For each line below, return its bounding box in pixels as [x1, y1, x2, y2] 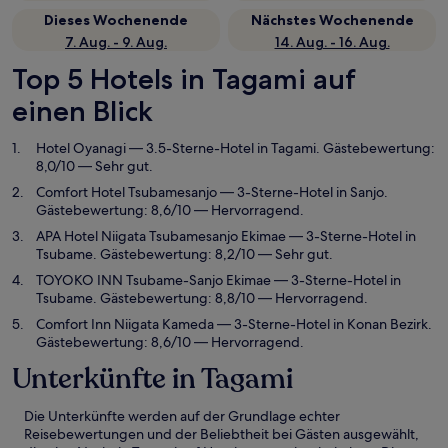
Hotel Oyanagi [36, 139, 126, 157]
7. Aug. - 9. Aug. [65, 33, 167, 51]
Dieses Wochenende [44, 11, 188, 29]
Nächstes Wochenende [250, 11, 414, 29]
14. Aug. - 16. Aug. [274, 33, 390, 51]
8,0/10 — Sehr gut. [36, 157, 153, 175]
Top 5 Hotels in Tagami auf [12, 62, 356, 96]
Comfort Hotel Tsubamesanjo [36, 183, 217, 201]
